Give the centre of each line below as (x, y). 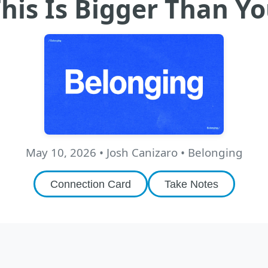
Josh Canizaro (142, 153)
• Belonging (210, 153)
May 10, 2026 (61, 153)
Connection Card (90, 185)
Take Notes (191, 185)
